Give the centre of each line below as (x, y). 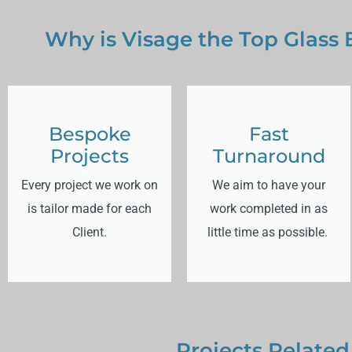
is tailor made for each (90, 209)
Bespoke (90, 134)
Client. (90, 233)
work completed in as (269, 209)
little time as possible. (269, 233)
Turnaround (269, 156)
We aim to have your (269, 185)
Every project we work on (90, 185)
